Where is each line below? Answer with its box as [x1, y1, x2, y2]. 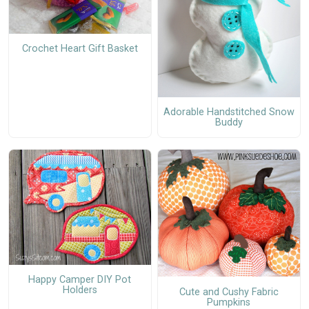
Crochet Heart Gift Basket [21, 43, 138, 55]
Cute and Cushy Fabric [179, 286, 279, 298]
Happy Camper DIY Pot [28, 274, 132, 286]
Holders [62, 284, 97, 297]
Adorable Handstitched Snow [163, 106, 295, 118]
